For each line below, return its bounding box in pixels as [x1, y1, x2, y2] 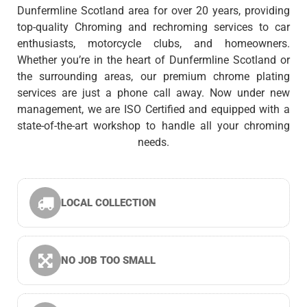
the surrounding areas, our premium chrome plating [17, 70, 290, 84]
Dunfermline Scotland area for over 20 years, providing [17, 4, 290, 18]
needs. [138, 136, 169, 149]
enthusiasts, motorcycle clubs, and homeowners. [17, 37, 290, 51]
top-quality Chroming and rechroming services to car [17, 21, 290, 34]
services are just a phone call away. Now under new [17, 86, 290, 100]
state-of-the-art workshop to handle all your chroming [17, 119, 290, 133]
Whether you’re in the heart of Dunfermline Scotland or [17, 53, 290, 67]
